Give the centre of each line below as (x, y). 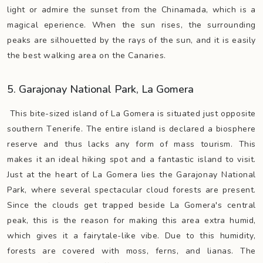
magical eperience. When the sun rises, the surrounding (131, 25)
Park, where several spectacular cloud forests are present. (131, 190)
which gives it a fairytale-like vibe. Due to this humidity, (131, 236)
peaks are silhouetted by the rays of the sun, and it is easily (131, 40)
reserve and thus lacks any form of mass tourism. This (131, 144)
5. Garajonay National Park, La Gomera (100, 89)
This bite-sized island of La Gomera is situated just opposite (131, 114)
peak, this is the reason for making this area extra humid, (131, 220)
